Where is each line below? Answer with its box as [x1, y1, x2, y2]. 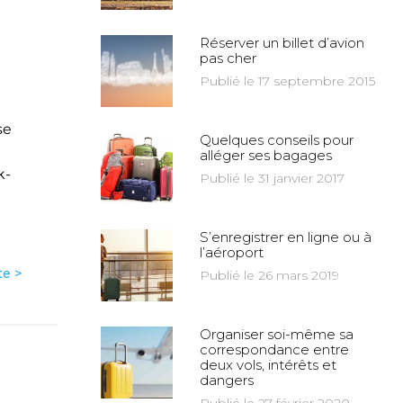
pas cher [200, 49, 256, 67]
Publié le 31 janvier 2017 [200, 170, 345, 186]
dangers [200, 372, 254, 389]
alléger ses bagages [200, 147, 332, 164]
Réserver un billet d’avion [200, 34, 364, 51]
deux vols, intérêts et [200, 356, 336, 373]
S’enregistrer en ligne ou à [200, 228, 372, 246]
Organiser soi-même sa [200, 326, 354, 343]
